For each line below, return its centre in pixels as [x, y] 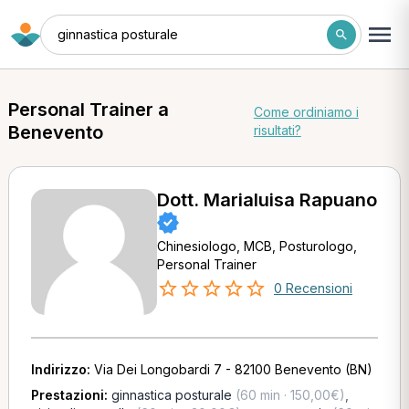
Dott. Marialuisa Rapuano [267, 200]
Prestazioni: [71, 395]
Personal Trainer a [88, 110]
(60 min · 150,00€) [288, 395]
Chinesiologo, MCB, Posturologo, [257, 246]
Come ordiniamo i [306, 112]
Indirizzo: [62, 369]
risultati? [277, 130]
